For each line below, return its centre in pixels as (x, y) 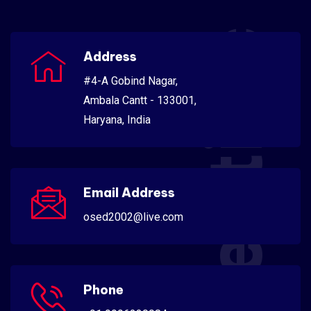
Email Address (129, 193)
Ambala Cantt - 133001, (140, 101)
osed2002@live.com (133, 217)
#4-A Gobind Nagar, (131, 81)
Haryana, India (117, 120)
